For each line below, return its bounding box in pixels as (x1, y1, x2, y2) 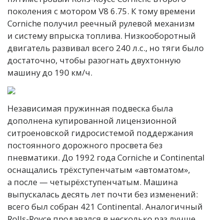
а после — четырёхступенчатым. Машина (7, 176, 178, 188)
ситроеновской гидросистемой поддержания (7, 127, 193, 139)
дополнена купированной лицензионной (7, 115, 177, 127)
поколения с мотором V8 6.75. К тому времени (7, 5, 195, 17)
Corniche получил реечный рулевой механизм (7, 18, 195, 29)
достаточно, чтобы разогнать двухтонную (7, 55, 181, 66)
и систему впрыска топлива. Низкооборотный (7, 30, 196, 42)
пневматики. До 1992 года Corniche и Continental (7, 152, 205, 164)
